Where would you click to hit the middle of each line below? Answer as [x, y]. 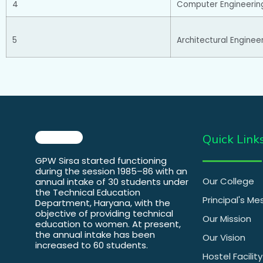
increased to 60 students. [92, 245]
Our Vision [224, 238]
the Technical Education [88, 193]
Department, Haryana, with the [103, 203]
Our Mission [227, 219]
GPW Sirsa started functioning [101, 161]
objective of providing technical [104, 214]
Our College [228, 181]
